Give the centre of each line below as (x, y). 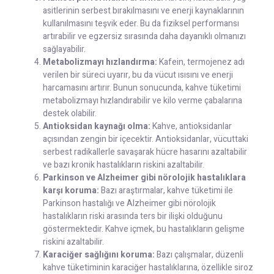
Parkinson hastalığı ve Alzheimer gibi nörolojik (129, 204)
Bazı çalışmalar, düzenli (199, 255)
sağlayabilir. (64, 50)
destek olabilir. (70, 114)
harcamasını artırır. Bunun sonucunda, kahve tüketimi (142, 88)
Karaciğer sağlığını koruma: (99, 255)
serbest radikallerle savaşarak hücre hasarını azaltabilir (145, 152)
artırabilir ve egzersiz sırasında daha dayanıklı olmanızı (144, 37)
